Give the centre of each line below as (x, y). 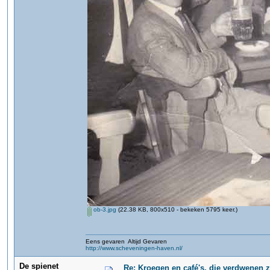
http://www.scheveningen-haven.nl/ (134, 248)
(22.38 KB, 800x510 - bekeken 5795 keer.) (177, 209)
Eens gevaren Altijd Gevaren (126, 241)
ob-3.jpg (104, 209)
